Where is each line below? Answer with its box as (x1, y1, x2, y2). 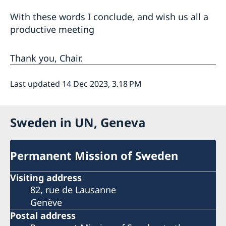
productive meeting (10, 23, 94, 35)
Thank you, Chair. (10, 51, 83, 64)
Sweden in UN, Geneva (10, 114, 145, 131)
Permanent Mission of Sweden (10, 147, 178, 163)
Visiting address (10, 172, 82, 184)
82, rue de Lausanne (30, 184, 116, 196)
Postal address (10, 209, 76, 222)
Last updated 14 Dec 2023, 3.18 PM (10, 78, 142, 89)
